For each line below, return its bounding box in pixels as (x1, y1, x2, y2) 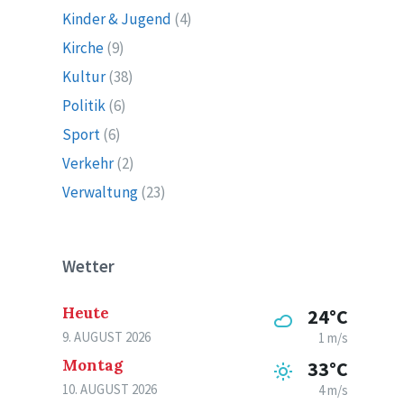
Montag (62, 355, 124, 375)
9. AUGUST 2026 (62, 328, 151, 345)
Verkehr (62, 153, 115, 173)
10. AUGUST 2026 (62, 381, 158, 398)
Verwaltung (62, 182, 139, 202)
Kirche (62, 38, 105, 58)
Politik (62, 96, 106, 115)
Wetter (62, 255, 115, 277)
